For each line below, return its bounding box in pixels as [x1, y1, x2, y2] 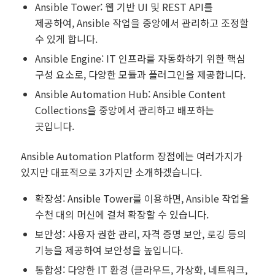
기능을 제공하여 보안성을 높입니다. [34, 242, 183, 257]
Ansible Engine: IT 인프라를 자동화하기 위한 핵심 [34, 51, 246, 66]
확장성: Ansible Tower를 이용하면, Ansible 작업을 [34, 190, 249, 206]
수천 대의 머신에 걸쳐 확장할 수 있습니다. [34, 206, 209, 222]
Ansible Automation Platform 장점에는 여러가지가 [20, 149, 242, 164]
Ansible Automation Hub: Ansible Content [34, 87, 226, 102]
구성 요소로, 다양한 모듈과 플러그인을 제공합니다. [34, 67, 246, 82]
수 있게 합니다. [34, 31, 98, 47]
